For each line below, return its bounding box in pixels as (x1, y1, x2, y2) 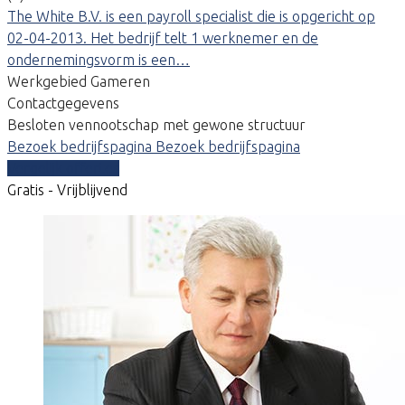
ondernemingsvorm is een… (7, 51, 190, 68)
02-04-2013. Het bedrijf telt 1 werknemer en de (7, 29, 318, 46)
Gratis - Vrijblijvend (7, 181, 127, 198)
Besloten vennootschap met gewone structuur (7, 116, 306, 133)
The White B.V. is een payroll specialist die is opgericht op (7, 7, 375, 24)
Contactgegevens (7, 94, 119, 111)
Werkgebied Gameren (7, 72, 150, 89)
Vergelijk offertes (7, 159, 119, 176)
